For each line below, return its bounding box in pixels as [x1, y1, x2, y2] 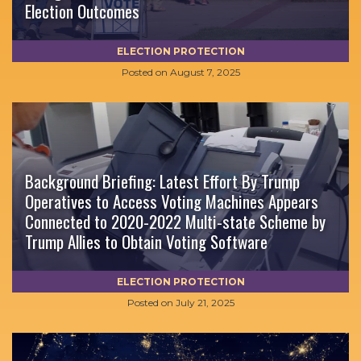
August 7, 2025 [169, 66, 240, 78]
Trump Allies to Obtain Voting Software [25, 229, 268, 254]
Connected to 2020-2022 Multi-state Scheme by [25, 209, 326, 234]
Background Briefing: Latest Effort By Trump [25, 168, 300, 193]
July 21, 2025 [175, 297, 234, 309]
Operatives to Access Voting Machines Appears [25, 189, 318, 214]
